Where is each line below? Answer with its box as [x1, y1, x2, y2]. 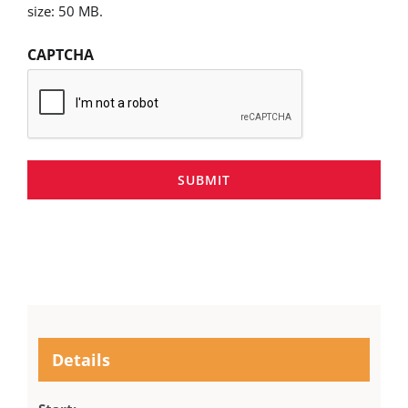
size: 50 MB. [27, 2, 103, 21]
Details [51, 348, 110, 371]
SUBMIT [178, 171, 230, 189]
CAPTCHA [27, 45, 94, 66]
